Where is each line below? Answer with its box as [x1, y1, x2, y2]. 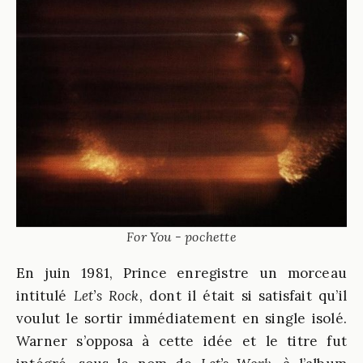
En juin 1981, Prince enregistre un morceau [16, 264, 347, 282]
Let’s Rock [66, 287, 139, 305]
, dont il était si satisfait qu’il [139, 287, 347, 305]
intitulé [16, 287, 67, 305]
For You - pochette [126, 228, 237, 245]
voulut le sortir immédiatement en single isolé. [16, 310, 347, 327]
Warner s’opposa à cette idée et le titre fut [16, 332, 347, 350]
